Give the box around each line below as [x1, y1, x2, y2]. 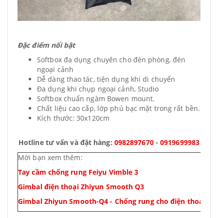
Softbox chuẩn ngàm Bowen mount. [37, 94, 155, 103]
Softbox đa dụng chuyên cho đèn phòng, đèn [37, 55, 186, 64]
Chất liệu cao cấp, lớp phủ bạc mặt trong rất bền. [37, 104, 200, 113]
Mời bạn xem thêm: [18, 153, 83, 162]
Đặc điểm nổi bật [18, 40, 75, 50]
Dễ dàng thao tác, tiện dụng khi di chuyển [37, 74, 176, 84]
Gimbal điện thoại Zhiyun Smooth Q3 [18, 182, 145, 191]
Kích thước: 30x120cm [37, 113, 109, 123]
